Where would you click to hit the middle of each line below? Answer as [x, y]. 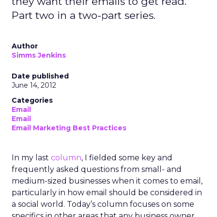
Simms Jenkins [39, 55]
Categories [32, 100]
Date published [40, 76]
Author [25, 46]
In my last [31, 158]
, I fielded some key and [127, 158]
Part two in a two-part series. [84, 15]
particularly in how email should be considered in [107, 193]
